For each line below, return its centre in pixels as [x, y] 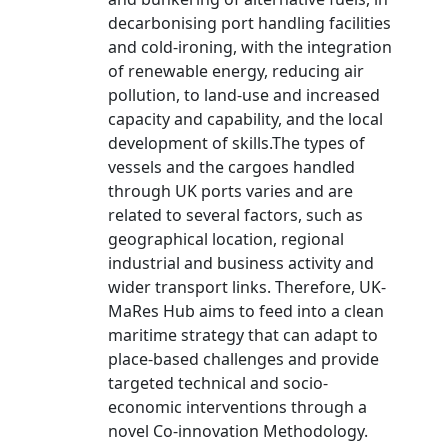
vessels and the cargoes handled [231, 167]
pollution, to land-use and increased [244, 95]
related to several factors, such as [235, 215]
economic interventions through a [237, 407]
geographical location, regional [226, 239]
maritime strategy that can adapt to [243, 335]
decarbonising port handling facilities [249, 23]
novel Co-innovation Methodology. [238, 431]
